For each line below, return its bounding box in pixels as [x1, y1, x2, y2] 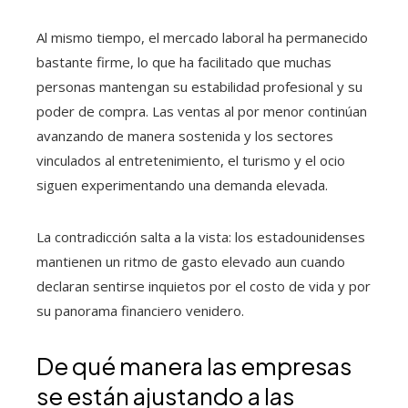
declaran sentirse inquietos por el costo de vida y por [36, 276, 371, 295]
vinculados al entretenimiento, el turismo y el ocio [36, 150, 345, 169]
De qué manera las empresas [36, 350, 352, 381]
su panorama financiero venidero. [36, 301, 244, 320]
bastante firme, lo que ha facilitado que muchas [36, 52, 331, 71]
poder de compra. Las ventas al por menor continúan [36, 101, 367, 120]
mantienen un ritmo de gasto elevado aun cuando [36, 251, 345, 270]
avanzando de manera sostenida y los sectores [36, 126, 333, 145]
